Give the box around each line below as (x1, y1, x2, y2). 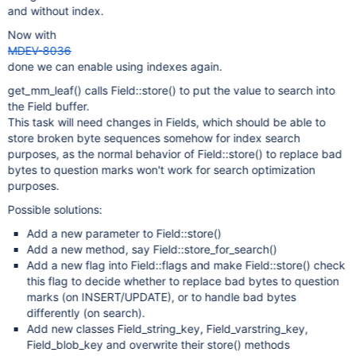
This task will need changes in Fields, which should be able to (7, 115, 326, 129)
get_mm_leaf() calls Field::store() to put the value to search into (7, 83, 335, 97)
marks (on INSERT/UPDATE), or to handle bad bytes (26, 290, 296, 304)
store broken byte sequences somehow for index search (7, 131, 300, 145)
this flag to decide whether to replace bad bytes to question (26, 274, 339, 288)
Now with (7, 28, 56, 41)
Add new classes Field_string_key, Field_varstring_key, (26, 322, 308, 335)
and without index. (7, 4, 104, 17)
